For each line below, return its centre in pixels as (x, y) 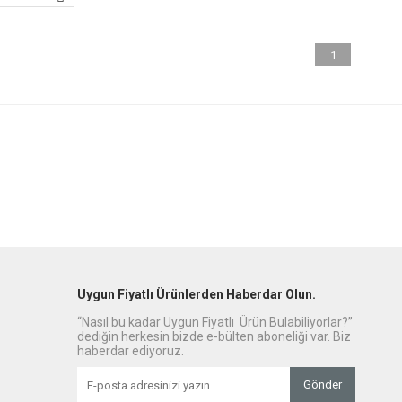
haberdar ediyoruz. (131, 351)
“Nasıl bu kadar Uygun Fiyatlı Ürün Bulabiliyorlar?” (215, 322)
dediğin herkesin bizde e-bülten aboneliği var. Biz (214, 336)
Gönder (323, 385)
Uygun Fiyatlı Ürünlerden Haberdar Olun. (197, 294)
